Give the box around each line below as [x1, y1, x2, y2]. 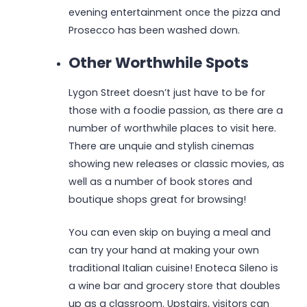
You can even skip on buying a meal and [68, 225, 271, 239]
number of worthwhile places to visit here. [68, 121, 276, 136]
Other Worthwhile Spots [68, 52, 249, 73]
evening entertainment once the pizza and [68, 5, 280, 20]
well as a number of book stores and [68, 175, 252, 189]
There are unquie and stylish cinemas [68, 139, 254, 153]
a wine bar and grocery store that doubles [68, 278, 280, 293]
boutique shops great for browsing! [68, 193, 246, 207]
